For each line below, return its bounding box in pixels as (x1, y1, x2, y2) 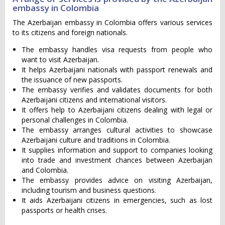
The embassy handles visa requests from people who (22, 45, 212, 54)
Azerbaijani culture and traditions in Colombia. (22, 135, 170, 145)
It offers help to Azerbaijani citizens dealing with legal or (22, 105, 212, 115)
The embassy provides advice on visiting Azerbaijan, (22, 175, 212, 185)
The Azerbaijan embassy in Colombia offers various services (13, 18, 212, 27)
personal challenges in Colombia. (22, 115, 128, 125)
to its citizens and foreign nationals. (13, 28, 128, 37)
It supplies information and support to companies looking (22, 145, 212, 155)
